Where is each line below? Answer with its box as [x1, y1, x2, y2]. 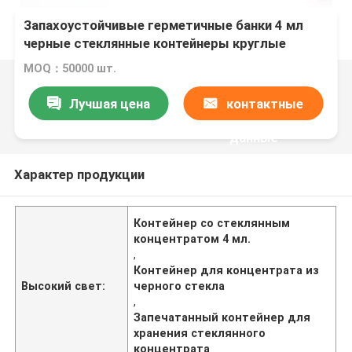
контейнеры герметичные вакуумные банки [24, 53, 300, 70]
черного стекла [134, 279, 225, 292]
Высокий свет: [21, 279, 106, 292]
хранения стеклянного [134, 326, 266, 339]
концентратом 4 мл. [134, 232, 251, 245]
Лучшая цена [68, 95, 150, 112]
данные [229, 129, 278, 145]
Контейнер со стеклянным [134, 216, 291, 229]
